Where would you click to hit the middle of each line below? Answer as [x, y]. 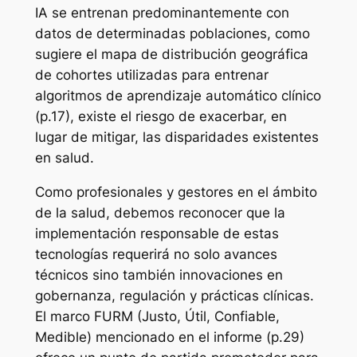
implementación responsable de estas [157, 233]
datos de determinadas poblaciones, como [172, 33]
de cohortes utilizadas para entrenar [151, 75]
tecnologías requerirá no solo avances [156, 254]
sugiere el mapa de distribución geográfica [171, 54]
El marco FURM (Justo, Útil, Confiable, [157, 316]
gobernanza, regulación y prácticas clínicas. [174, 295]
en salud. [64, 157]
